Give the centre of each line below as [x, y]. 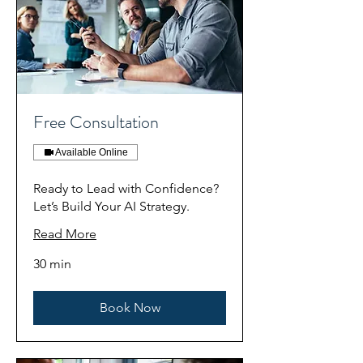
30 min [52, 264]
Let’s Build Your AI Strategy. [111, 207]
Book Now [130, 308]
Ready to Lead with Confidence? [126, 189]
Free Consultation [96, 122]
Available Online [92, 153]
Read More [65, 234]
